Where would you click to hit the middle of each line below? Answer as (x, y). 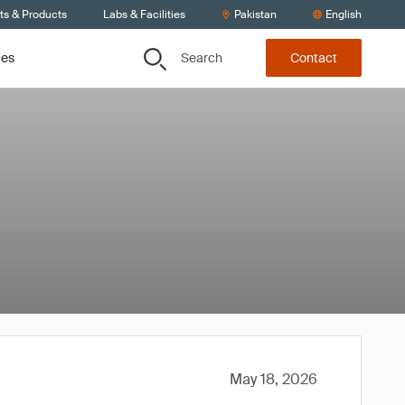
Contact (314, 58)
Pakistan (255, 14)
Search (202, 57)
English (344, 14)
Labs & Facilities (144, 14)
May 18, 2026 (273, 379)
